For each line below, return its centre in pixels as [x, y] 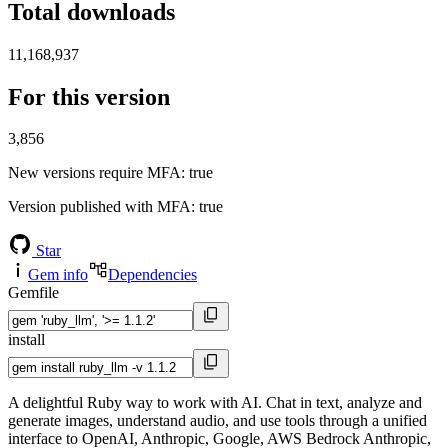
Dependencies [152, 275]
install [26, 340]
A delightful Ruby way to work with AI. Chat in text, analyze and [215, 403]
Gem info [58, 275]
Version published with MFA [99, 207]
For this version [89, 96]
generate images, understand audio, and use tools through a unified [217, 421]
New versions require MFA [94, 173]
